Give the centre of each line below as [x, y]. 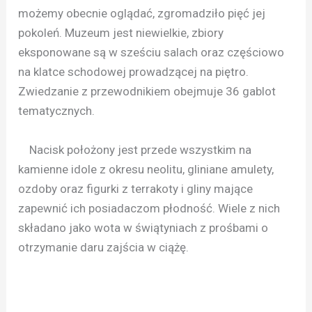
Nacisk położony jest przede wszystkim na [135, 149]
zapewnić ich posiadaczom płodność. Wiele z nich [149, 208]
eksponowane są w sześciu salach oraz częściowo [151, 53]
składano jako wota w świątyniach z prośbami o [143, 227]
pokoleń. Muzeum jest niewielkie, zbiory [121, 33]
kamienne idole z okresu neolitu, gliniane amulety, [146, 169]
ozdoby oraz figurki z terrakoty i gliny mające [136, 188]
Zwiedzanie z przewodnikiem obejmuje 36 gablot [147, 92]
